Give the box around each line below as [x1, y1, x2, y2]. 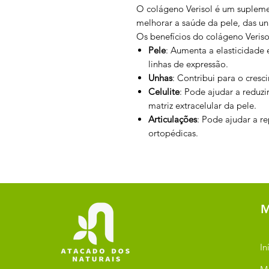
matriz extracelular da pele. [148, 100, 259, 111]
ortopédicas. [148, 127, 201, 139]
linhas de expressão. [148, 58, 231, 70]
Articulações [148, 113, 197, 125]
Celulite [148, 86, 180, 97]
